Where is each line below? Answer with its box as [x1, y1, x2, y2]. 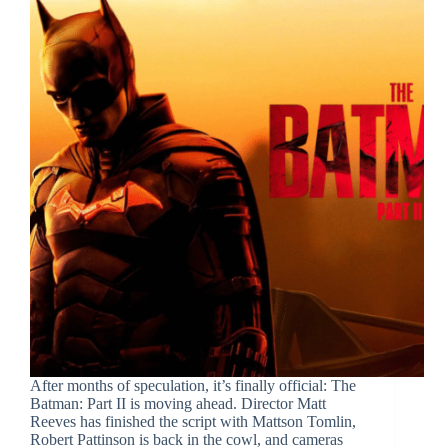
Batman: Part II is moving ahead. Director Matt [30, 395, 326, 413]
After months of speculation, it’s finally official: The [30, 377, 356, 395]
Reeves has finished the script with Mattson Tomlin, [30, 413, 356, 431]
